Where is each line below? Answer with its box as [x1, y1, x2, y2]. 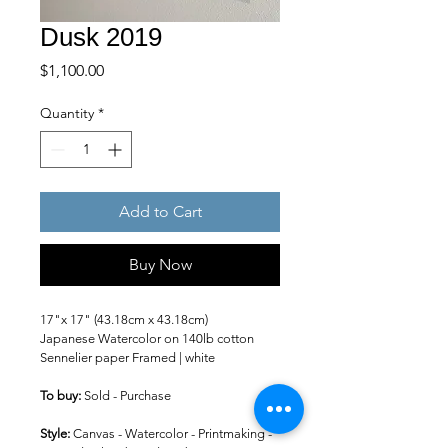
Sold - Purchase [84, 388, 171, 403]
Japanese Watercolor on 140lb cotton [40, 331, 257, 346]
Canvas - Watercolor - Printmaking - [73, 426, 272, 441]
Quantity [40, 104, 94, 122]
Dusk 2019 [40, 22, 162, 52]
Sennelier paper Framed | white [40, 350, 215, 365]
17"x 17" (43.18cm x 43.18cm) [40, 312, 208, 327]
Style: [40, 426, 73, 441]
